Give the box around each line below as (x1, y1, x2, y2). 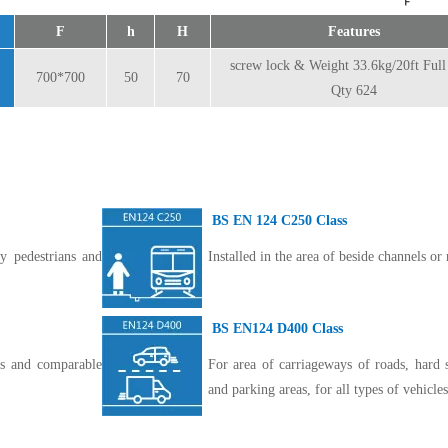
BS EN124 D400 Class (208, 321, 343, 336)
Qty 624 (331, 83, 377, 98)
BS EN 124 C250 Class (208, 213, 347, 228)
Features (328, 24, 380, 39)
